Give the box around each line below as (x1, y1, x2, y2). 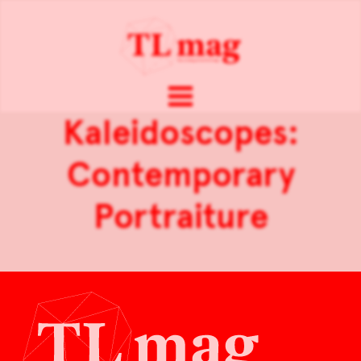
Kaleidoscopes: (62, 112, 299, 155)
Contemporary (66, 154, 295, 197)
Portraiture (93, 196, 268, 239)
